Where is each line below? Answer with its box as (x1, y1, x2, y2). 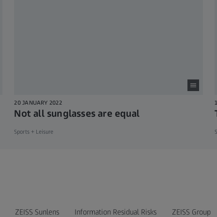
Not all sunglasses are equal (14, 108, 139, 120)
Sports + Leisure (14, 128, 54, 136)
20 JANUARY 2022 (14, 99, 62, 107)
